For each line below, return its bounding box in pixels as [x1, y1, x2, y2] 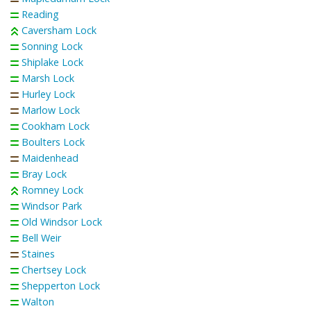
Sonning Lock [22, 39, 83, 53]
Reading [22, 7, 59, 21]
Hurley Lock [22, 87, 75, 101]
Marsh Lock [22, 71, 74, 85]
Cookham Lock [22, 119, 90, 133]
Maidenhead [22, 151, 78, 165]
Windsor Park [22, 199, 82, 212]
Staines [22, 246, 55, 260]
